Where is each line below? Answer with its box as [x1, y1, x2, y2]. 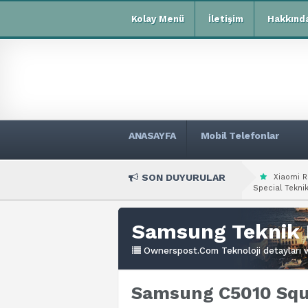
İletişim [208, 14, 243, 24]
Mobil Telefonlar [200, 130, 279, 141]
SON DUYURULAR [142, 172, 225, 183]
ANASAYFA [129, 130, 176, 141]
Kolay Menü [131, 14, 184, 24]
